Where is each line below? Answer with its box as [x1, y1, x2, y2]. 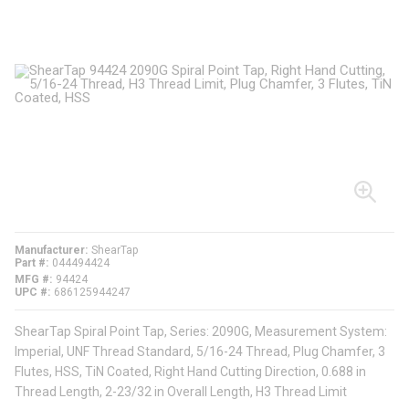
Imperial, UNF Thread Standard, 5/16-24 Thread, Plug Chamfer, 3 [15, 344, 385, 360]
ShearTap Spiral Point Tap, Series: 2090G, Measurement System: [15, 324, 387, 340]
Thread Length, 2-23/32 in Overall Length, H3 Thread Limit [15, 384, 347, 400]
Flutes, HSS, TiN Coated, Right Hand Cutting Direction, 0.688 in [15, 364, 366, 380]
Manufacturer [15, 244, 85, 257]
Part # [15, 257, 46, 270]
